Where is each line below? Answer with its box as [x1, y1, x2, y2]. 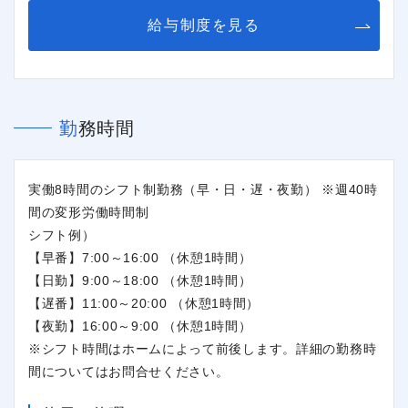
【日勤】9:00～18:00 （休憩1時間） [28, 272, 252, 288]
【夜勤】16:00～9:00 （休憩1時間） [28, 318, 252, 333]
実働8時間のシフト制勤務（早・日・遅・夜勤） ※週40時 [28, 181, 378, 197]
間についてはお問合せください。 [28, 363, 229, 379]
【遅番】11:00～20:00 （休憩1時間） [28, 295, 260, 311]
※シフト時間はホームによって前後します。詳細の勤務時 [28, 341, 377, 356]
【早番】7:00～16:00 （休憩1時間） [28, 250, 252, 265]
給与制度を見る [148, 16, 260, 33]
